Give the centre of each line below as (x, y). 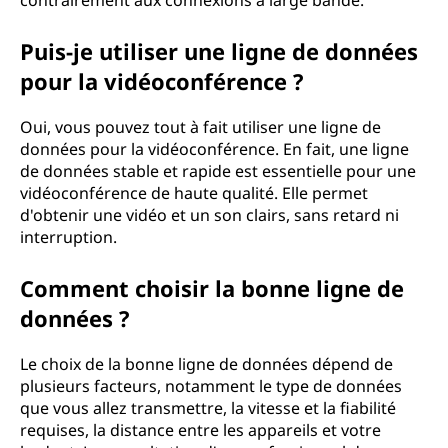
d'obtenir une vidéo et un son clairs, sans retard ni (209, 215)
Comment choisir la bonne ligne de (212, 288)
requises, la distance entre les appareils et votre (200, 430)
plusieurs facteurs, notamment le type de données (211, 386)
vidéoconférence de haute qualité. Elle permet (194, 193)
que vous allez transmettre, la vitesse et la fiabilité (208, 408)
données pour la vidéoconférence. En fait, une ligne (214, 149)
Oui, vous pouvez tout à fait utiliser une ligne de (200, 127)
